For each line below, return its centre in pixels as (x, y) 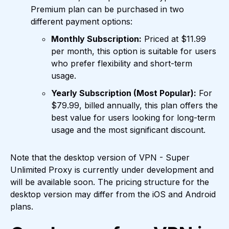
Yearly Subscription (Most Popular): (124, 93)
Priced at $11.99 (174, 39)
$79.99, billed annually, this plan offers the (134, 106)
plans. (22, 207)
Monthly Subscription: (96, 39)
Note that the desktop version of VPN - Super (100, 158)
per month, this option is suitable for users (134, 51)
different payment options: (82, 22)
